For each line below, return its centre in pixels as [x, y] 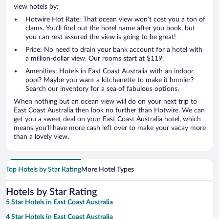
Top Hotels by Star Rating [44, 170]
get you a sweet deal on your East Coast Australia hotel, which [107, 120]
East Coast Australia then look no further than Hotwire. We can [109, 111]
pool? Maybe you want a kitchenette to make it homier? [109, 80]
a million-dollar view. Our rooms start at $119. [95, 59]
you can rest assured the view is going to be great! [101, 37]
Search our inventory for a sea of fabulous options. [102, 89]
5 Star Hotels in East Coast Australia [59, 203]
